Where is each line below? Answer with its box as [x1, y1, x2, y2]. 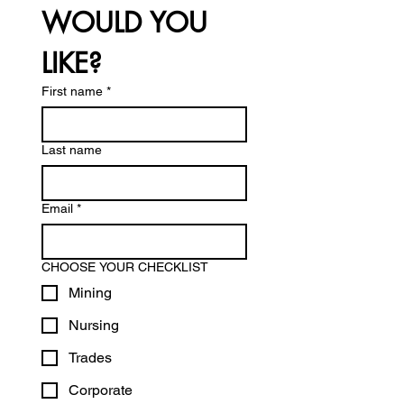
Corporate [69, 381, 133, 399]
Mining [69, 284, 112, 301]
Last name [41, 142, 102, 157]
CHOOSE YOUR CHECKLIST [41, 260, 208, 274]
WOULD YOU [41, 5, 207, 41]
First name [41, 84, 103, 98]
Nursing [69, 317, 119, 334]
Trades [69, 349, 112, 366]
